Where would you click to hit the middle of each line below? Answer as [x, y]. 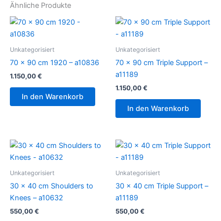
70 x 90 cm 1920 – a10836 [55, 63]
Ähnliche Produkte [40, 6]
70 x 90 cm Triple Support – [162, 63]
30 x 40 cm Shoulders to [52, 186]
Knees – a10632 [37, 198]
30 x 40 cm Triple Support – [162, 186]
